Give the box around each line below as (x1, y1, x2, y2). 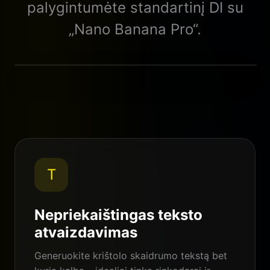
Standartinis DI (37, 81, 98, 92)
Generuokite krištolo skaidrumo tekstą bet (34, 249, 227, 262)
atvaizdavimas (34, 223, 137, 241)
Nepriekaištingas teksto (34, 206, 202, 224)
